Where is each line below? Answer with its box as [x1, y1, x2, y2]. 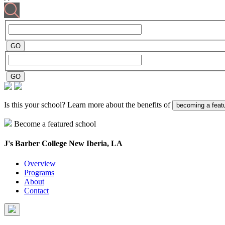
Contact [24, 186, 49, 195]
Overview [24, 159, 56, 168]
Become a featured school [14, 120, 96, 129]
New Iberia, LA [69, 139, 123, 148]
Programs [24, 168, 54, 177]
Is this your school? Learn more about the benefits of [4, 100, 172, 109]
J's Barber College [4, 139, 69, 148]
